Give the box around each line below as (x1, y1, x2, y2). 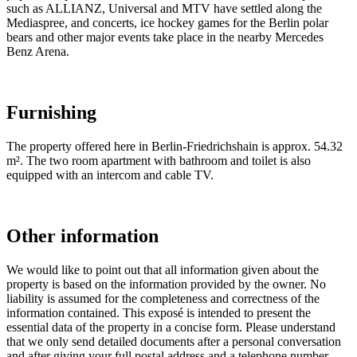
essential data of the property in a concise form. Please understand (6, 320, 335, 334)
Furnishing (6, 102, 96, 124)
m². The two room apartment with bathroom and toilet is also (6, 153, 311, 167)
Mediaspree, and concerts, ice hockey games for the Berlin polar (6, 16, 328, 30)
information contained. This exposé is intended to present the (6, 305, 311, 320)
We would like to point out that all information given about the (6, 262, 319, 277)
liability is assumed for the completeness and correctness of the (6, 291, 320, 305)
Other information (6, 225, 159, 246)
